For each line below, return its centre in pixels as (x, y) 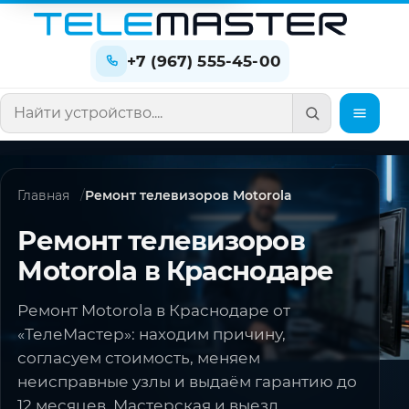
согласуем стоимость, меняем (139, 358)
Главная (44, 195)
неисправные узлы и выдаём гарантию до (188, 382)
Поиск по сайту (70, 122)
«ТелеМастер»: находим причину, (152, 335)
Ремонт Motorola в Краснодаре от (154, 311)
